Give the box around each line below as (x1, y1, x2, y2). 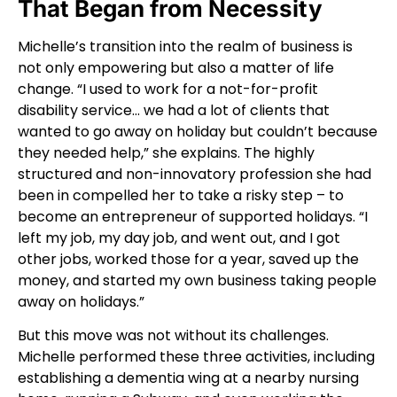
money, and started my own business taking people (18, 269, 377, 291)
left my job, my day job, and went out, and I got (18, 227, 340, 248)
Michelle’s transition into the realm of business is (18, 35, 353, 57)
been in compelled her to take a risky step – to (18, 184, 344, 206)
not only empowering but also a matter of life (18, 57, 334, 78)
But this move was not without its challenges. (18, 324, 329, 346)
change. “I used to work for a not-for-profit (18, 78, 318, 99)
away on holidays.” (18, 291, 144, 312)
